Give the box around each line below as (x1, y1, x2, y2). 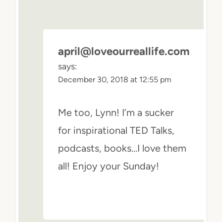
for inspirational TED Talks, (58, 124, 174, 136)
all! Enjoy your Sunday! (58, 160, 159, 172)
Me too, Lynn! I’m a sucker (58, 106, 174, 118)
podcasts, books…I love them (58, 142, 186, 154)
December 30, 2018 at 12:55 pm (58, 74, 171, 84)
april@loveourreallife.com (58, 44, 190, 58)
